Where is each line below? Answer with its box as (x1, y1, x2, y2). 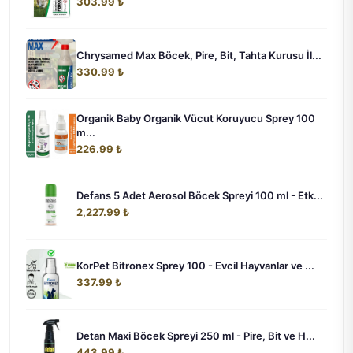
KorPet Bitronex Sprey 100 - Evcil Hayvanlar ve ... (76, 259, 314, 273)
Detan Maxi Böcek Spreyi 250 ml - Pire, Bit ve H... (76, 329, 315, 343)
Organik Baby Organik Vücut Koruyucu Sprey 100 (76, 112, 315, 125)
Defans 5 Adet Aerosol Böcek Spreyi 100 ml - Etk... (76, 189, 323, 203)
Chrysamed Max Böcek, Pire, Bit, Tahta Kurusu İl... (76, 49, 321, 62)
